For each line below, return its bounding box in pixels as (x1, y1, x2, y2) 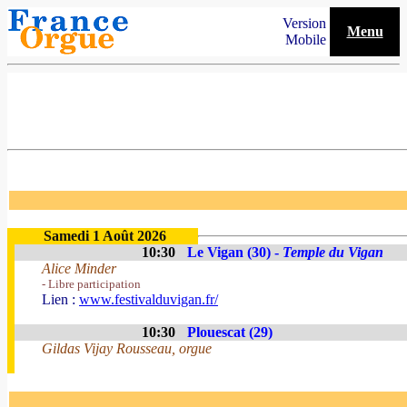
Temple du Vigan (283, 244, 383, 260)
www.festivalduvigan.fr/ (79, 292, 218, 307)
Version (283, 15, 330, 31)
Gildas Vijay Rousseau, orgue (42, 341, 212, 356)
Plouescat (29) (187, 324, 273, 340)
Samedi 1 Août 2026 (43, 228, 166, 243)
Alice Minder (42, 261, 116, 276)
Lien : (42, 292, 79, 307)
